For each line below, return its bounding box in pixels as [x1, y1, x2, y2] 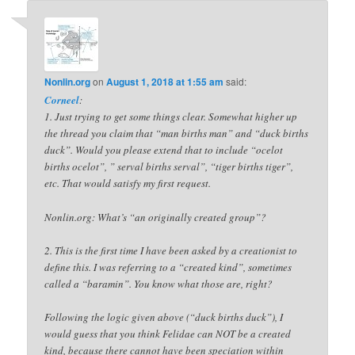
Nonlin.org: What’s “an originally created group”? [44, 209, 267, 224]
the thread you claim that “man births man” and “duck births [44, 126, 309, 141]
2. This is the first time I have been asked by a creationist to [44, 242, 298, 258]
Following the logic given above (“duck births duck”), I [44, 309, 284, 324]
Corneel [44, 93, 80, 108]
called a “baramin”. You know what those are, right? [44, 276, 273, 291]
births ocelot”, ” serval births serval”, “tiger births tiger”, [44, 159, 294, 174]
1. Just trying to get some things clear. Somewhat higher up [44, 109, 298, 124]
